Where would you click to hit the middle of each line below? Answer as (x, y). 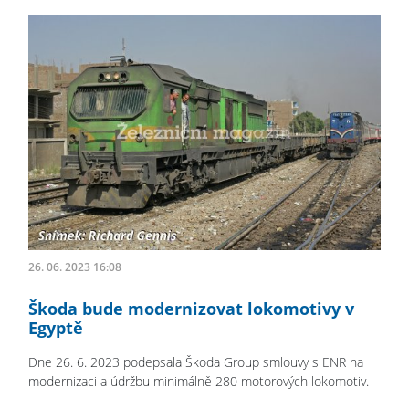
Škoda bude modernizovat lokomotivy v (191, 308)
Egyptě (56, 327)
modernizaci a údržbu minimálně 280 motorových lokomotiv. (199, 381)
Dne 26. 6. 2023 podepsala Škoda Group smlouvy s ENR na (196, 362)
